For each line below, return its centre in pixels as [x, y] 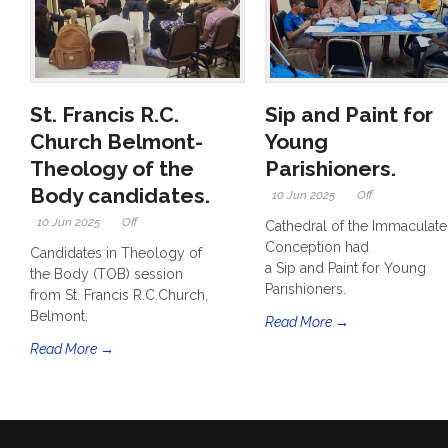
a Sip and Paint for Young [345, 268]
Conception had [317, 247]
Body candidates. [120, 196]
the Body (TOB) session [106, 274]
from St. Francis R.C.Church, [119, 295]
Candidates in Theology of [116, 253]
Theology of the [112, 169]
